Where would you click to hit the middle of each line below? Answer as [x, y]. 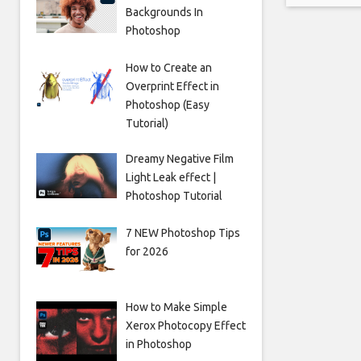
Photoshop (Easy [167, 104]
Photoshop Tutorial [174, 195]
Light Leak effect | [170, 177]
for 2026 [147, 251]
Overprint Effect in [172, 86]
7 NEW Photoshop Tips [183, 232]
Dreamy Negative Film [179, 158]
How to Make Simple [176, 307]
